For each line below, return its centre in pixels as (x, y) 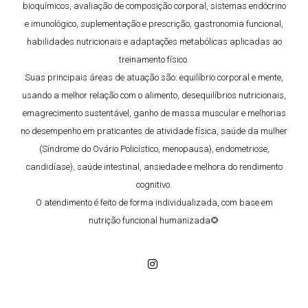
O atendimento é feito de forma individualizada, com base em (154, 202)
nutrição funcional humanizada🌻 (154, 220)
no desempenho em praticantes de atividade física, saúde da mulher (154, 131)
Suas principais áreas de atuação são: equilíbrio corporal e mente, (154, 77)
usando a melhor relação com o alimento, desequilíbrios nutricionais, (154, 95)
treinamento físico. (154, 59)
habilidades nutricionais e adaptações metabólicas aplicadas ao (154, 41)
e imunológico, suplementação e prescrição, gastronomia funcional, (154, 23)
